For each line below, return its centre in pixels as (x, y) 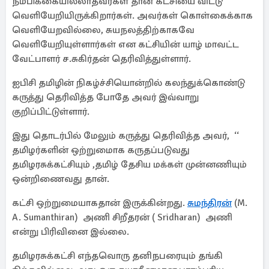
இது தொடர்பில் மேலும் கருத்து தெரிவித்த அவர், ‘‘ (125, 136)
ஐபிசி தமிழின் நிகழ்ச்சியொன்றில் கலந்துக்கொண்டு (128, 83)
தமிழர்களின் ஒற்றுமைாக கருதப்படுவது (101, 150)
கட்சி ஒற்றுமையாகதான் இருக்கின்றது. (100, 203)
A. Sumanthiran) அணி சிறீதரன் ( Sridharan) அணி (122, 217)
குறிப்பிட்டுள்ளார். (51, 112)
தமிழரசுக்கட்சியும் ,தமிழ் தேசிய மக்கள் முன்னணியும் (129, 165)
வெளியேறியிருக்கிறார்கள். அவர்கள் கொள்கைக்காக (132, 16)
